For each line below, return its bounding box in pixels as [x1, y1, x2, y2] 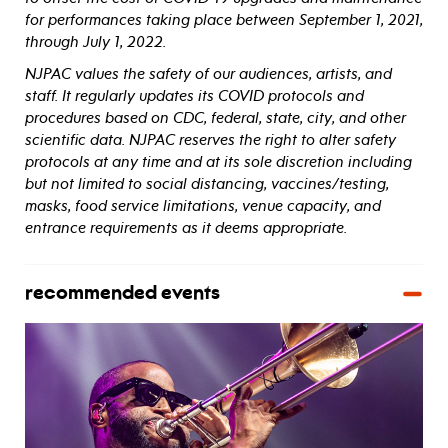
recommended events [25, 283, 220, 304]
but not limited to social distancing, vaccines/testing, [25, 174, 389, 193]
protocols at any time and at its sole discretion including [25, 152, 412, 171]
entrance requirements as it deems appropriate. [25, 218, 347, 237]
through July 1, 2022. [25, 32, 166, 51]
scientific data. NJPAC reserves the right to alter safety [25, 130, 396, 149]
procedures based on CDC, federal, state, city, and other [25, 108, 406, 127]
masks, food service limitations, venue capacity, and [25, 196, 381, 215]
